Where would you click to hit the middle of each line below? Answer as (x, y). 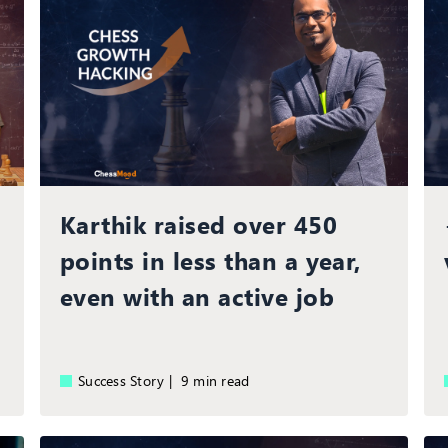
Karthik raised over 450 (198, 223)
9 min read (219, 380)
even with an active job (196, 295)
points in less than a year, (210, 259)
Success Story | (129, 380)
